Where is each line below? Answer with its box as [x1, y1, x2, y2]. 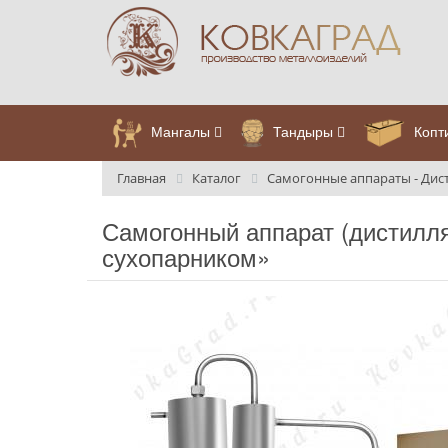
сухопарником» [102, 238, 270, 274]
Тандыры [268, 120, 337, 141]
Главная [117, 169, 166, 187]
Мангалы [146, 120, 214, 141]
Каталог [192, 169, 241, 187]
